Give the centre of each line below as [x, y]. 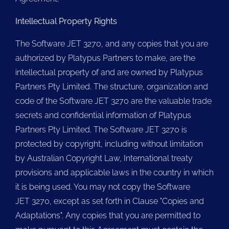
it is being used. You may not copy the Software [103, 187]
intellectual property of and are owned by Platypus [109, 72]
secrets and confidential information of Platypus [103, 115]
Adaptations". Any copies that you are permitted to [108, 215]
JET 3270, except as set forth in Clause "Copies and [110, 201]
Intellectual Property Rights [66, 21]
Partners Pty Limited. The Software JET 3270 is [101, 130]
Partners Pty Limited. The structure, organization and [112, 87]
